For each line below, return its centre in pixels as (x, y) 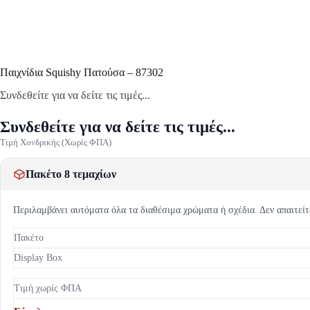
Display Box (38, 257)
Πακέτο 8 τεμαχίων (71, 174)
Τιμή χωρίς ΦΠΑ (48, 288)
